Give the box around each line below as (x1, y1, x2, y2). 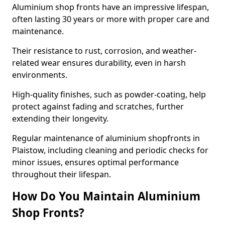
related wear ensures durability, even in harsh (12, 57, 186, 68)
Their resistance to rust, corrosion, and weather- (12, 45, 196, 56)
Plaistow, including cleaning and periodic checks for (12, 145, 208, 156)
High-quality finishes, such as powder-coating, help (12, 89, 206, 100)
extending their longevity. (12, 113, 110, 124)
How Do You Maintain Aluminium (12, 188, 200, 204)
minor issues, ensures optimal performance (12, 157, 179, 168)
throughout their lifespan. (12, 169, 111, 180)
